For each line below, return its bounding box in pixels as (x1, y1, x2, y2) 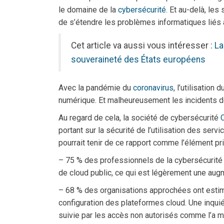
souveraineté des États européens (71, 54, 205, 64)
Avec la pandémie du (58, 82, 133, 92)
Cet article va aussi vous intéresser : (71, 40, 214, 50)
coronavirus (133, 82, 173, 92)
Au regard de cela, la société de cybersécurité (58, 112, 220, 122)
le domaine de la (58, 4, 118, 14)
